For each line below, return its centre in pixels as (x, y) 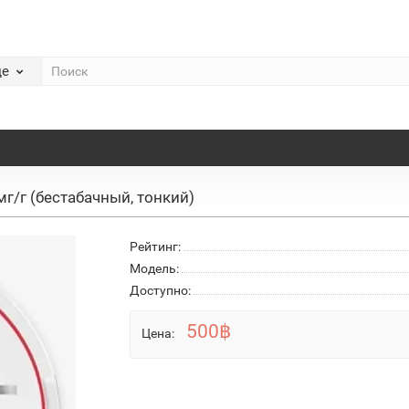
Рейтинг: (155, 246)
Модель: (154, 268)
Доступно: (160, 290)
